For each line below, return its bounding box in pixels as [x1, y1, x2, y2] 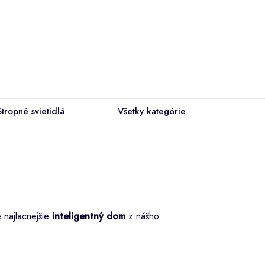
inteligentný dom [52, 209, 125, 223]
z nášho [125, 209, 159, 223]
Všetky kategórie [118, 105, 186, 118]
